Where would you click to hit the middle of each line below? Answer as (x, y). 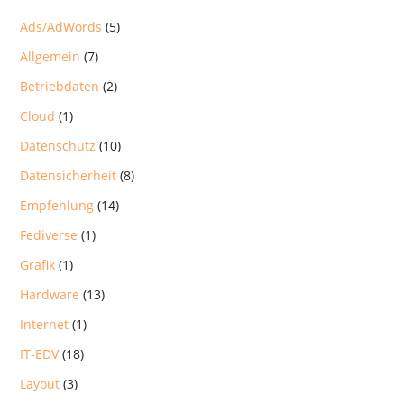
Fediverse (49, 234)
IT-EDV (40, 353)
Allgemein (50, 56)
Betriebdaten (60, 86)
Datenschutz (58, 145)
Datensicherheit (69, 175)
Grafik (38, 264)
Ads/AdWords (61, 26)
